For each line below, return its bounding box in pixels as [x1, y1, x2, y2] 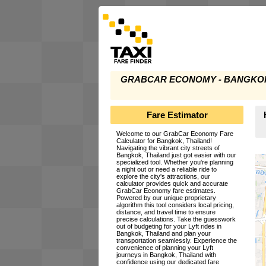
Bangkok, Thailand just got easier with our [116, 151, 236, 159]
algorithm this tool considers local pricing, [116, 201, 234, 209]
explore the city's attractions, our [116, 173, 210, 180]
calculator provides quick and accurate [116, 180, 228, 188]
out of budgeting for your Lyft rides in [116, 223, 221, 230]
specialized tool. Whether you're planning [116, 159, 233, 166]
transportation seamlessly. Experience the [116, 237, 237, 245]
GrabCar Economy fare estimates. [116, 187, 216, 195]
